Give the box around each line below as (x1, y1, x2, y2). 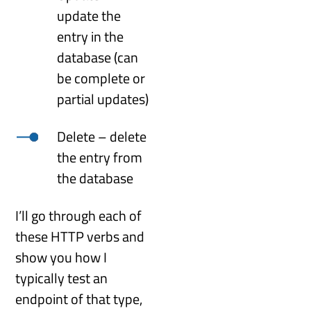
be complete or (57, 67, 146, 90)
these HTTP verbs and (15, 226, 145, 248)
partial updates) (57, 88, 149, 110)
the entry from (57, 146, 143, 169)
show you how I (15, 246, 108, 269)
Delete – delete (57, 126, 147, 148)
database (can (57, 47, 139, 69)
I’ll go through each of (15, 205, 142, 227)
